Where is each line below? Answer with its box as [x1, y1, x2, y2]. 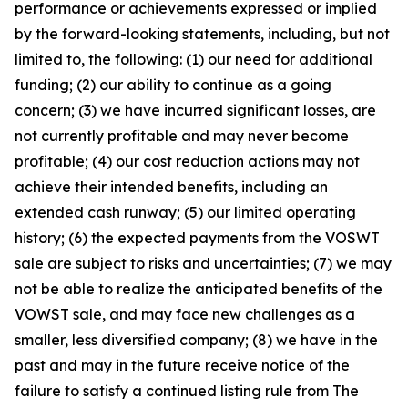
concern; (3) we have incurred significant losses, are [15, 101, 376, 119]
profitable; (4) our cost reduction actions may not [15, 152, 360, 170]
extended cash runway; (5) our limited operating [15, 203, 356, 221]
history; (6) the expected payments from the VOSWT [15, 229, 380, 247]
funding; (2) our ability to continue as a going [15, 76, 331, 94]
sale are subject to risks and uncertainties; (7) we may [15, 254, 392, 272]
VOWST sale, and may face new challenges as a [15, 305, 355, 323]
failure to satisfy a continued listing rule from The [15, 382, 359, 400]
